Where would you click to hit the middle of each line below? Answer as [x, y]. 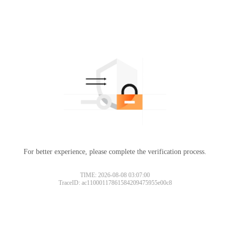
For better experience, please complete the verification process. [115, 151]
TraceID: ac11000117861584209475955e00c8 [115, 183]
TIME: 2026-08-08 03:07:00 [115, 175]
